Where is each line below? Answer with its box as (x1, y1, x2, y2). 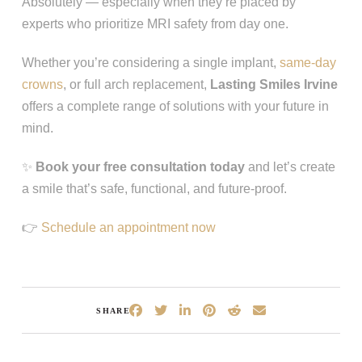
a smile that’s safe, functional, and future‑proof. (21, 182, 287, 196)
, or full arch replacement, (62, 78, 210, 92)
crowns (21, 78, 63, 92)
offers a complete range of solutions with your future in (21, 99, 329, 114)
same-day (279, 56, 336, 70)
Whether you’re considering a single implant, (21, 56, 280, 70)
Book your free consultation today (35, 160, 245, 175)
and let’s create (244, 160, 335, 175)
